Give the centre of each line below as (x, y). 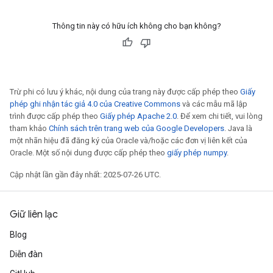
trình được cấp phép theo (55, 116)
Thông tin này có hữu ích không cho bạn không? (136, 26)
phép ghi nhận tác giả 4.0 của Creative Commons (95, 104)
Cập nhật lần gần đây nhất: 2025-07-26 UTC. (85, 175)
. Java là (238, 128)
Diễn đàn (26, 254)
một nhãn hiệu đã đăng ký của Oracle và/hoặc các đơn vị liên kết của (129, 140)
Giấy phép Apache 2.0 (138, 116)
